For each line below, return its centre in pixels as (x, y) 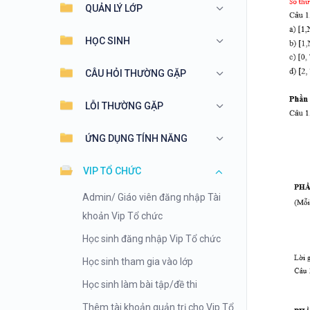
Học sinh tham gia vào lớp (138, 262)
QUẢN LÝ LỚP (114, 8)
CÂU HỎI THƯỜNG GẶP (136, 73)
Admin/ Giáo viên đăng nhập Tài (152, 197)
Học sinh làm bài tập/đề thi (140, 284)
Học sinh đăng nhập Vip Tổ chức (152, 239)
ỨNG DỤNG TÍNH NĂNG (136, 138)
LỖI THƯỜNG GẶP (124, 106)
